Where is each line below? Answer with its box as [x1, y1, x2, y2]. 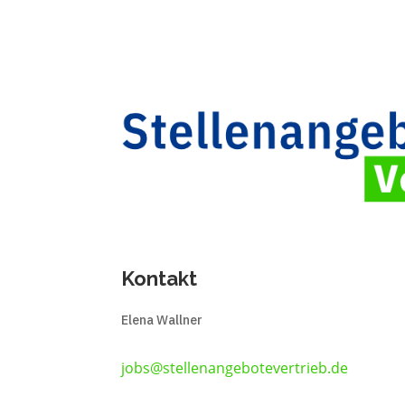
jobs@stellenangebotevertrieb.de [121, 357, 349, 378]
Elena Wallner [121, 312, 203, 329]
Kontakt [121, 267, 198, 291]
